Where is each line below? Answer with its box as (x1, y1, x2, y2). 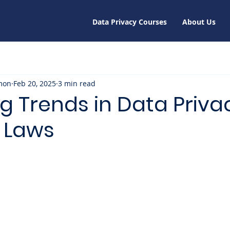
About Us (182, 17, 216, 27)
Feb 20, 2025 (13, 78, 56, 88)
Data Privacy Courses (92, 17, 167, 27)
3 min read (58, 78, 95, 88)
